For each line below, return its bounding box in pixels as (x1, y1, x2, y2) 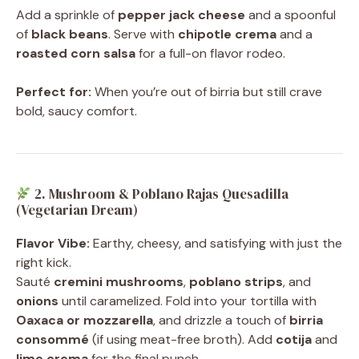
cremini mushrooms (54, 273, 184, 291)
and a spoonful (245, 6, 336, 24)
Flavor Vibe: (16, 235, 90, 252)
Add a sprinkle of (16, 6, 118, 24)
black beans (31, 26, 108, 43)
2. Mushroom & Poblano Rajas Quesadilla (31, 184, 289, 204)
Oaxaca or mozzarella (16, 312, 153, 329)
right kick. (16, 254, 71, 272)
